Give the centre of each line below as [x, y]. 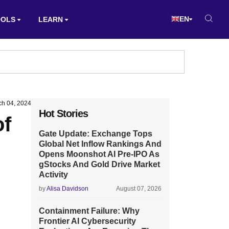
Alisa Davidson [67, 189]
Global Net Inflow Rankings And [100, 144]
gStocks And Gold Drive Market [99, 164]
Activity [53, 175]
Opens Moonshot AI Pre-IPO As [99, 154]
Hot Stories [63, 113]
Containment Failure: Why [89, 211]
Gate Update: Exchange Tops [96, 134]
